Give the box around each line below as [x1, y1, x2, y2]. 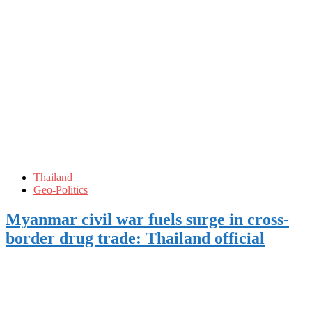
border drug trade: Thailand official [6, 228, 265, 247]
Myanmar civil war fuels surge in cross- [6, 210, 289, 228]
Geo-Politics [33, 183, 88, 196]
